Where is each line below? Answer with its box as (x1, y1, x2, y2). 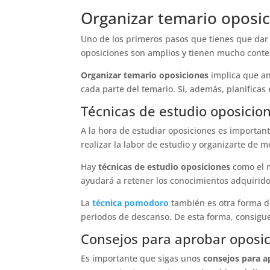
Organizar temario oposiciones (81, 69, 209, 81)
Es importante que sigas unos (81, 252, 204, 264)
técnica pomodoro (92, 196, 169, 209)
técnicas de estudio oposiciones (98, 160, 231, 172)
